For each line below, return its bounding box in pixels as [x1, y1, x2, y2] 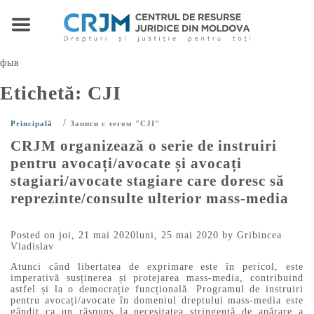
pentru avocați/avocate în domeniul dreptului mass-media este [11, 294, 303, 306]
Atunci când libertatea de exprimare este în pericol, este [11, 261, 303, 272]
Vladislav [11, 241, 54, 252]
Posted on [11, 230, 59, 241]
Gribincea [237, 230, 282, 241]
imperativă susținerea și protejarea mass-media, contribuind [11, 272, 303, 283]
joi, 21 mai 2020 [59, 230, 136, 241]
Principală [11, 118, 53, 128]
